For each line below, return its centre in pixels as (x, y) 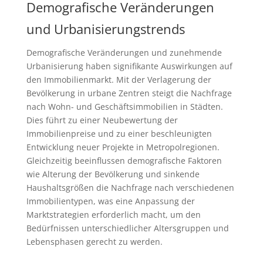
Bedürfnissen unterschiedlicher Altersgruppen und (127, 228)
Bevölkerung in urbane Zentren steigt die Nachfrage (129, 93)
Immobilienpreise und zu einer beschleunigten (119, 134)
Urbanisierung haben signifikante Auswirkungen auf (129, 66)
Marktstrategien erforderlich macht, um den (113, 215)
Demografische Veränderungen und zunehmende (124, 53)
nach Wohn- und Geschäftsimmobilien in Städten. (124, 107)
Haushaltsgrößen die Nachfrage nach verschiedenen (130, 188)
